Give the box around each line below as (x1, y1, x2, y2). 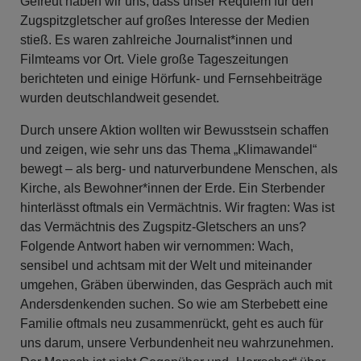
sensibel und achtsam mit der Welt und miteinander (20, 258, 312, 272)
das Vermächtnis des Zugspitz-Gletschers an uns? (20, 219, 306, 234)
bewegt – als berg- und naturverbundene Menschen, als (20, 161, 338, 176)
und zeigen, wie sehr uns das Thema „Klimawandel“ (20, 142, 317, 156)
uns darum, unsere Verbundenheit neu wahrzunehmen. (20, 335, 334, 350)
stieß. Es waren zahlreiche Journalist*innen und (20, 32, 293, 47)
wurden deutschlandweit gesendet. (20, 90, 219, 105)
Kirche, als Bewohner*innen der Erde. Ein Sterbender (20, 180, 325, 195)
